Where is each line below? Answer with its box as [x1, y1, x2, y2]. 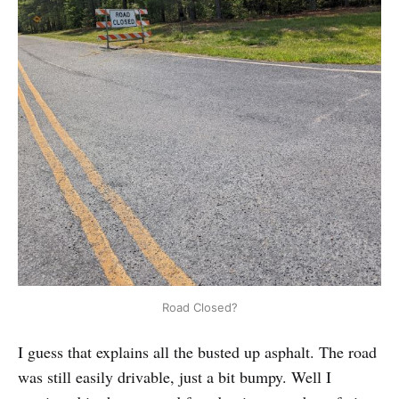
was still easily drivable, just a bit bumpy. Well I [18, 366, 331, 388]
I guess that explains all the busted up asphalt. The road [18, 341, 377, 363]
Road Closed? [161, 300, 238, 315]
